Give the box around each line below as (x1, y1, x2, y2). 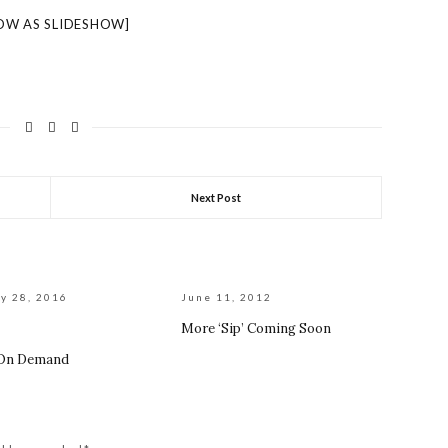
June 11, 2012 (181, 291, 273, 304)
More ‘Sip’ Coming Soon (181, 320, 332, 338)
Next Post (191, 191, 241, 205)
